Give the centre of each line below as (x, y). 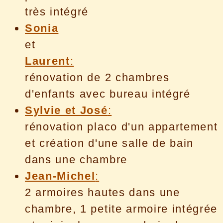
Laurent (48, 61)
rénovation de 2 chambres (97, 77)
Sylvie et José (66, 110)
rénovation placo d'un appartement (121, 126)
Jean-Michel (60, 176)
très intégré (57, 11)
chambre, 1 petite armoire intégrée (121, 209)
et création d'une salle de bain (110, 143)
